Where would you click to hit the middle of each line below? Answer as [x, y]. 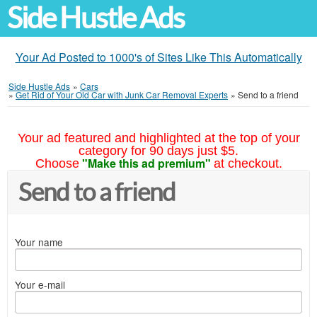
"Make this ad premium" [146, 163]
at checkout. [248, 163]
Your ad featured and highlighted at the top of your [158, 138]
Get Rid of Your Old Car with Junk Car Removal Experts [122, 94]
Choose [57, 163]
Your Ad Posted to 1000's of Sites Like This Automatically [158, 57]
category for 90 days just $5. [158, 151]
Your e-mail [40, 284]
